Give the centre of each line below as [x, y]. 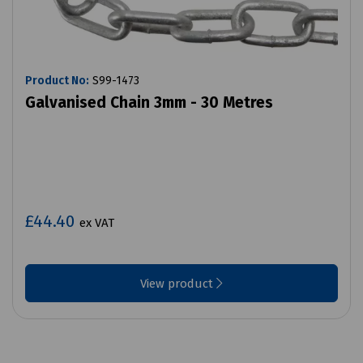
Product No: [57, 81]
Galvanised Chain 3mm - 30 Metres [149, 103]
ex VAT [97, 223]
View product [178, 284]
